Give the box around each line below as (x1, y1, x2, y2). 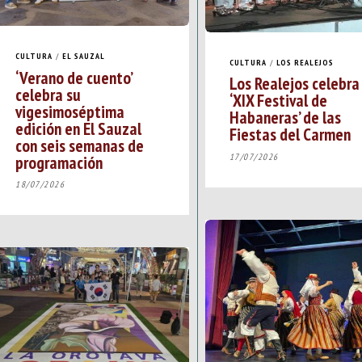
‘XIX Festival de (229, 88, 327, 112)
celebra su (15, 82, 81, 106)
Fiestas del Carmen (229, 122, 351, 145)
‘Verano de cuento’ (15, 65, 132, 89)
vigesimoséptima (15, 99, 124, 123)
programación (15, 150, 103, 174)
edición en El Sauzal (15, 116, 141, 140)
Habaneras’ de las (229, 105, 341, 128)
